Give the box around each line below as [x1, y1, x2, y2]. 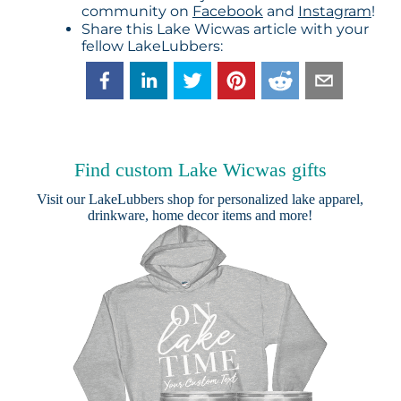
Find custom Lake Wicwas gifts [73, 158, 327, 182]
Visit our [37, 192, 90, 208]
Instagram [297, 3, 371, 21]
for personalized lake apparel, [194, 192, 364, 208]
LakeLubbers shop [89, 192, 195, 208]
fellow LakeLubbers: [81, 38, 223, 55]
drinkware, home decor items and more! [88, 208, 313, 224]
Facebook [192, 3, 263, 21]
